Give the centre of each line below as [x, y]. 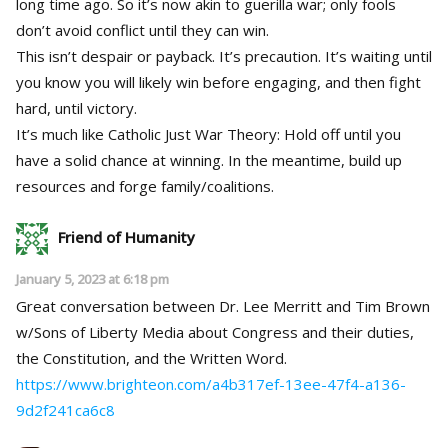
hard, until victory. [76, 107]
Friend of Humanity [126, 236]
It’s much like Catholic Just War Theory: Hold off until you [208, 133]
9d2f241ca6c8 [65, 409]
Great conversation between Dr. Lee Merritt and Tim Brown [223, 305]
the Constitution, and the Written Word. [151, 357]
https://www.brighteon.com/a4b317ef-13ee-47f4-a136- [211, 383]
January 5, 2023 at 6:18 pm [92, 278]
